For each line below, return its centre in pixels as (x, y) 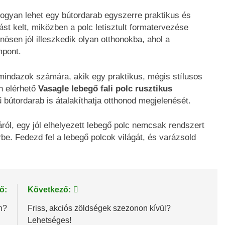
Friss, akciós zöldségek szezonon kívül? (99, 208)
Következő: (49, 189)
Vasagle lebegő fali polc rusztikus (105, 88)
